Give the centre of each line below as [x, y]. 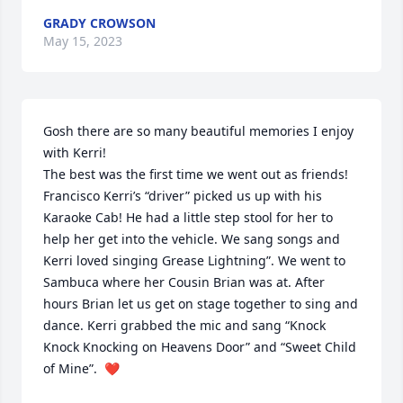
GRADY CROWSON [99, 23]
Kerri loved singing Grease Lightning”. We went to [194, 260]
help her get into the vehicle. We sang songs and [192, 239]
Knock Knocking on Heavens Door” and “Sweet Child [200, 347]
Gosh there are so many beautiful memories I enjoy [198, 131]
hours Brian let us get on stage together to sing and [201, 304]
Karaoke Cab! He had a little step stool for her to [188, 217]
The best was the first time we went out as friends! [196, 174]
